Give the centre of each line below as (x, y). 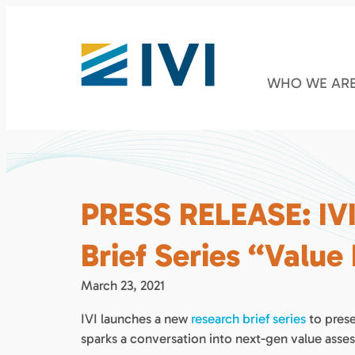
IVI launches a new (136, 318)
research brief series (248, 318)
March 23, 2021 (123, 285)
